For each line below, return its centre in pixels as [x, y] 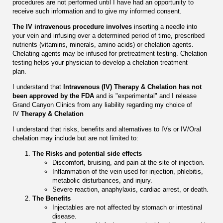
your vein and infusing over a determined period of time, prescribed [109, 36]
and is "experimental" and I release [146, 96]
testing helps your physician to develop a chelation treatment [100, 63]
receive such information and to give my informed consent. [97, 11]
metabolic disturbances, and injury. [102, 181]
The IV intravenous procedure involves [72, 27]
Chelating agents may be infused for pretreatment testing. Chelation [110, 54]
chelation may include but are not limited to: [75, 138]
